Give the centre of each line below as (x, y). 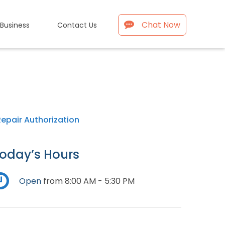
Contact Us (77, 25)
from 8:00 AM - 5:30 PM (88, 181)
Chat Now (161, 25)
